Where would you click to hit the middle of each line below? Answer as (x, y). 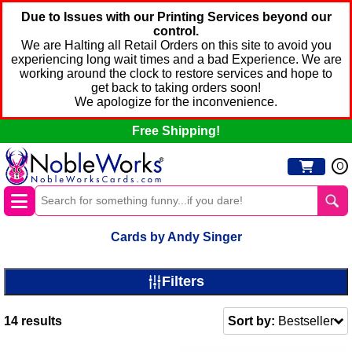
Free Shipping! (176, 131)
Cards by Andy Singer (176, 237)
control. (176, 31)
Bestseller (306, 321)
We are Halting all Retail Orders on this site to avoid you (176, 45)
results (40, 321)
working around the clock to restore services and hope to (176, 73)
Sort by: (251, 321)
